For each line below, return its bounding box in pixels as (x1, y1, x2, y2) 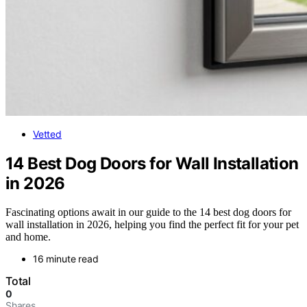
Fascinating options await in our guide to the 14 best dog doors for (5, 206, 291, 219)
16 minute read (33, 253, 99, 265)
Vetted (33, 127, 62, 140)
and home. (5, 231, 51, 243)
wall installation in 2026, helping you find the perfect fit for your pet (5, 219, 299, 231)
